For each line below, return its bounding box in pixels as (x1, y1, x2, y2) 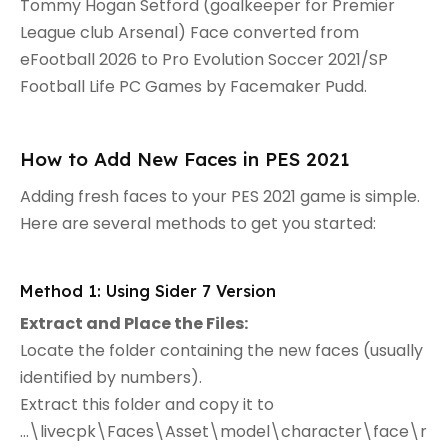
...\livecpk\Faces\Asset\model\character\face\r (20, 419, 427, 443)
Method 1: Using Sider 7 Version (20, 280, 276, 301)
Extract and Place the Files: (20, 311, 248, 335)
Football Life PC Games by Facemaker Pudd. (20, 74, 367, 98)
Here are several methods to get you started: (20, 211, 376, 235)
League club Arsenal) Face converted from (20, 20, 359, 44)
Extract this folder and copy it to (20, 392, 278, 416)
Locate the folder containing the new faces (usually (20, 338, 423, 362)
